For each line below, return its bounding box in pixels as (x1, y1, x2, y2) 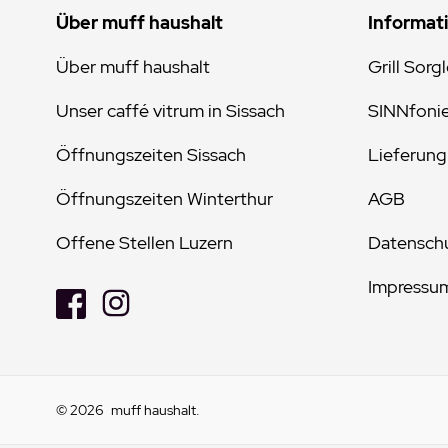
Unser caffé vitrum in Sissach (56, 99, 285, 122)
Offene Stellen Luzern (56, 231, 233, 254)
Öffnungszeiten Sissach (56, 143, 246, 166)
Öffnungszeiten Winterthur (56, 187, 273, 210)
